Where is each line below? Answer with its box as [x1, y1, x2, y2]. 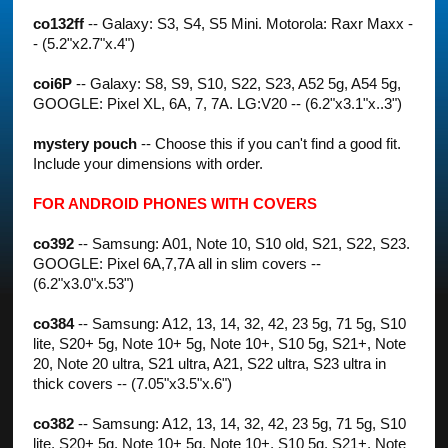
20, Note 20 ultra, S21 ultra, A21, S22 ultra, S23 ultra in [33, 355, 387, 372]
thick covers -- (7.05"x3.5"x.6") [33, 375, 233, 392]
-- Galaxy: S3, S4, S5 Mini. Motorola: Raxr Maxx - [84, 15, 414, 32]
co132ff [33, 15, 85, 32]
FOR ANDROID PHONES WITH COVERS [33, 195, 318, 212]
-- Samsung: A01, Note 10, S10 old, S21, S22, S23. [74, 235, 411, 252]
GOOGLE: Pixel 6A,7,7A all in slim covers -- [33, 255, 322, 272]
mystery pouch [33, 135, 138, 152]
